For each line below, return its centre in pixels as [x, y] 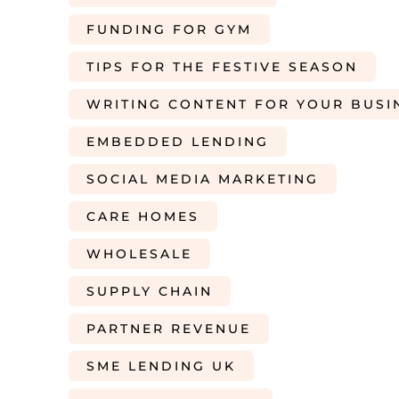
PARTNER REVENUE [169, 329]
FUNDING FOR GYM [169, 29]
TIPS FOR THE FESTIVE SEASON [222, 67]
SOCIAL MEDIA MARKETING [203, 179]
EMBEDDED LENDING [178, 142]
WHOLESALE [139, 254]
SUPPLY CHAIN [150, 291]
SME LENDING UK [161, 366]
